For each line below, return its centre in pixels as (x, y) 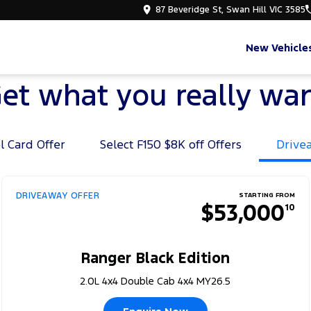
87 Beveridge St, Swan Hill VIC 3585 (230, 10)
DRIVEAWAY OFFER (58, 196)
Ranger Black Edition (155, 258)
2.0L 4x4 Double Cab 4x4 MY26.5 (155, 281)
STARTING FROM (267, 195)
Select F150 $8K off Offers (171, 144)
